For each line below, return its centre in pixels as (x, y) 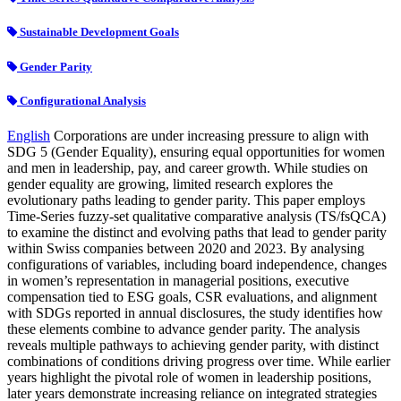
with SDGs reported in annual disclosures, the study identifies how (195, 312)
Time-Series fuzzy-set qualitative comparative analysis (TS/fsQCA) (196, 216)
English (29, 135)
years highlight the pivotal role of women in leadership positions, (189, 377)
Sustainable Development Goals (98, 32)
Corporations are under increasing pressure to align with (211, 135)
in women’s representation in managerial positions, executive (178, 280)
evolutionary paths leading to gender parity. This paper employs (186, 200)
